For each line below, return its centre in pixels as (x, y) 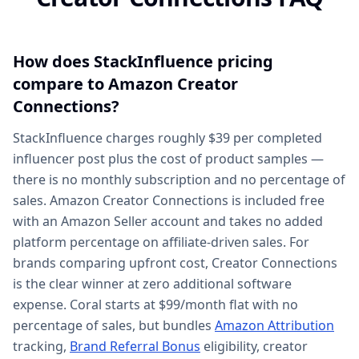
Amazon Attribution (274, 325)
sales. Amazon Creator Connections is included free (169, 200)
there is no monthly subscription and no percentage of (179, 179)
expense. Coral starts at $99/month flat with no (155, 305)
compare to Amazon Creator (125, 84)
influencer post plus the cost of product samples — (168, 159)
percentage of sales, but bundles (114, 325)
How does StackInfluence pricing (143, 61)
